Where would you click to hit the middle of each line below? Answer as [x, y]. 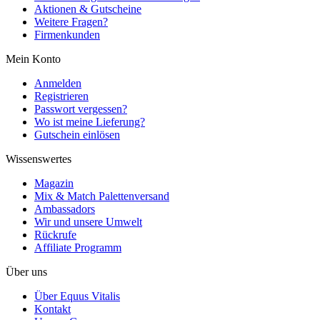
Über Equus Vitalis [77, 296]
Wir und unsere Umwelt [88, 222]
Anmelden [58, 84]
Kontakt [52, 309]
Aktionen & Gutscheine [88, 9]
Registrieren [61, 96]
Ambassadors [65, 209]
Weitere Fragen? [71, 22]
